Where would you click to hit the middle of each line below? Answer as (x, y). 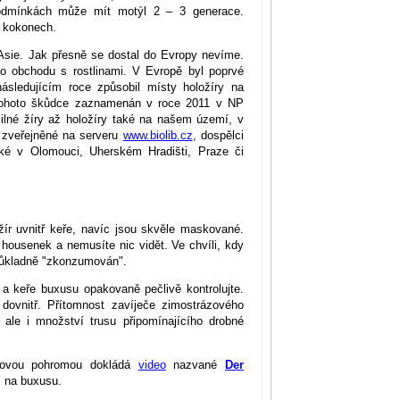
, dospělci (218, 136)
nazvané (196, 364)
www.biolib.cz (158, 136)
